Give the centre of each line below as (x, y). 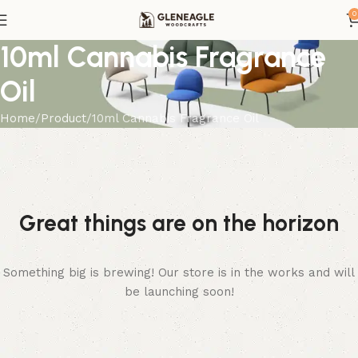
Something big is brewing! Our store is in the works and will (179, 272)
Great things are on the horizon (179, 223)
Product (64, 118)
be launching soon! (179, 292)
